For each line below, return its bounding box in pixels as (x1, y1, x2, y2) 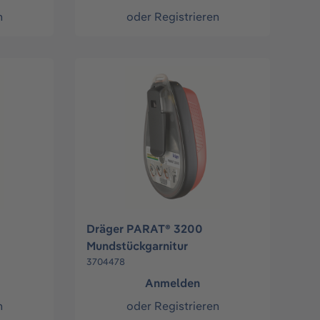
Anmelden (145, 276, 201, 291)
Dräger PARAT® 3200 (86, 221, 204, 236)
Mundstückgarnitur (86, 239, 189, 254)
